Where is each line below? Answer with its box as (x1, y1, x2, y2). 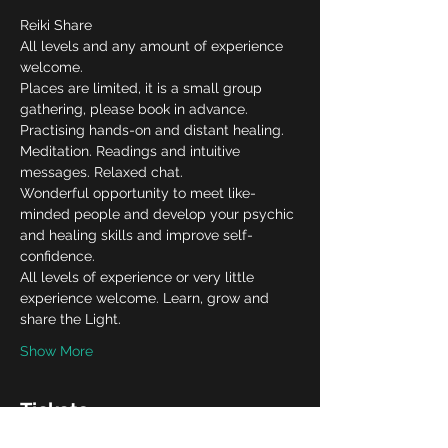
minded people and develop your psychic (20, 206, 298, 222)
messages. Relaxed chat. (20, 164, 183, 180)
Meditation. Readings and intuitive (20, 143, 244, 159)
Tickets (20, 398, 88, 422)
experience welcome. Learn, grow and (20, 290, 273, 306)
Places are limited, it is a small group (20, 80, 266, 96)
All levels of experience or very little (20, 269, 258, 285)
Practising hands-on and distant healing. (20, 122, 288, 138)
